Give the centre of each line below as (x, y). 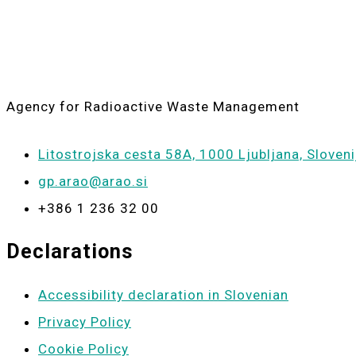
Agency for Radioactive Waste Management (153, 107)
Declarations (70, 251)
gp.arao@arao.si (93, 181)
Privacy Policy (85, 321)
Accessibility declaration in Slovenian (163, 294)
